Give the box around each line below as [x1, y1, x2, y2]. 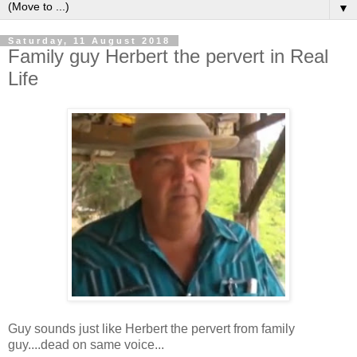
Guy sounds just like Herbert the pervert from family [8, 322, 295, 336]
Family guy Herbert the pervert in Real [8, 45, 328, 67]
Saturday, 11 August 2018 [8, 35, 171, 45]
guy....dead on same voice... [8, 338, 164, 352]
